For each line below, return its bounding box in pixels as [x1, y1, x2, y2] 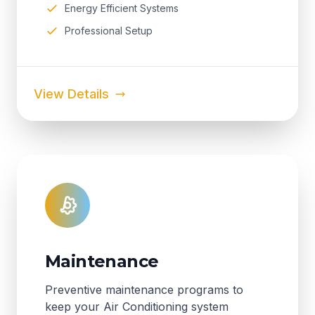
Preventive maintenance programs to [45, 283, 243, 297]
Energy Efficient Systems [65, 2, 179, 14]
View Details [34, 86, 109, 101]
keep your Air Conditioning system [45, 300, 229, 314]
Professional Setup [65, 25, 153, 37]
